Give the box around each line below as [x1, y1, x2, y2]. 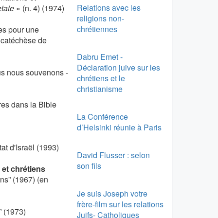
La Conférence [76, 110, 128, 122]
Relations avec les [76, 1, 141, 13]
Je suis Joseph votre [76, 187, 147, 199]
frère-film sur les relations [76, 198, 163, 210]
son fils [76, 160, 101, 171]
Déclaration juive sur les [76, 61, 160, 73]
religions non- [76, 12, 124, 24]
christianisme [76, 83, 123, 94]
